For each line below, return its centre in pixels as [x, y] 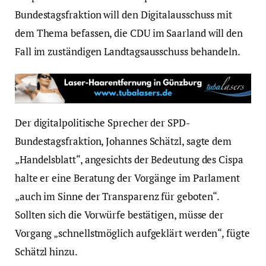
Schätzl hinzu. [46, 251]
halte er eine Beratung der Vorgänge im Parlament [127, 178]
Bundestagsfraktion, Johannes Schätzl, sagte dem [123, 141]
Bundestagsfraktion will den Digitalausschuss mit [123, 15]
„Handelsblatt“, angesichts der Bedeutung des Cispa [129, 159]
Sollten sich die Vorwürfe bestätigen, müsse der [120, 214]
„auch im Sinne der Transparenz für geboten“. [117, 196]
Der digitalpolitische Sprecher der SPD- [102, 122]
